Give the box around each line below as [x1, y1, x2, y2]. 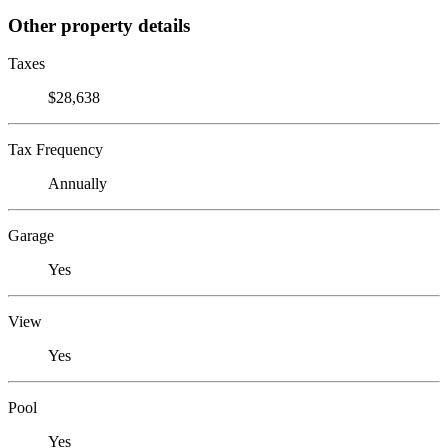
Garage [8, 227, 54, 245]
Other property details [8, 14, 190, 36]
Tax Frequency [8, 141, 103, 159]
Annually [48, 175, 107, 193]
